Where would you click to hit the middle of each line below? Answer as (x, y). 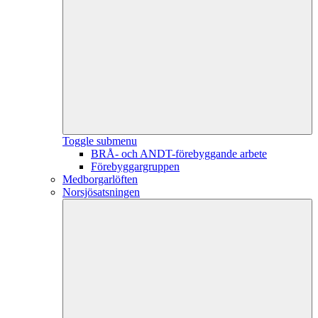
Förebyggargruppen (135, 166)
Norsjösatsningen (101, 192)
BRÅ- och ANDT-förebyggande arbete (179, 154)
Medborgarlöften (100, 179)
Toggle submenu (100, 141)
